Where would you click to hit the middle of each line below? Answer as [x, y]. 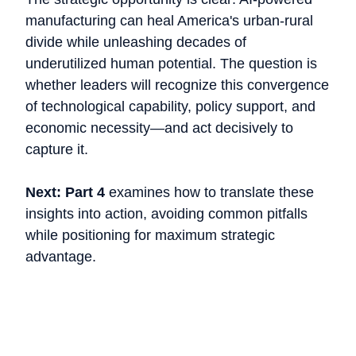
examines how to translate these [209, 193]
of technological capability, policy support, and [170, 107]
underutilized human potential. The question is [171, 64]
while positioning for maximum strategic [150, 236]
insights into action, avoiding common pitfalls [166, 214]
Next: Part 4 [65, 193]
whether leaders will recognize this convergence [177, 85]
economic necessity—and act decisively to [159, 128]
